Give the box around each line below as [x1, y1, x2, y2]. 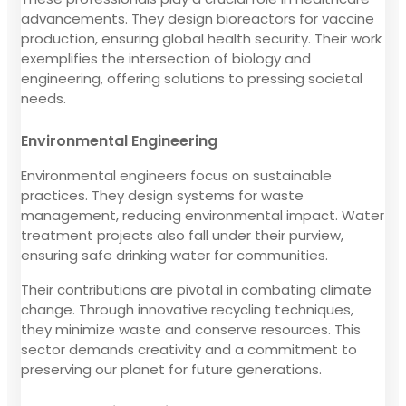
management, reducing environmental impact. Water [21, 205, 384, 225]
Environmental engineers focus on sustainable [21, 165, 332, 185]
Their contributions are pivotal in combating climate [21, 279, 372, 299]
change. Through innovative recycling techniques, [21, 299, 353, 319]
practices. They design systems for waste [21, 185, 304, 205]
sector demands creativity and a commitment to [21, 339, 357, 359]
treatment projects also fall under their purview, [21, 225, 343, 245]
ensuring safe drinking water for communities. [21, 245, 328, 265]
